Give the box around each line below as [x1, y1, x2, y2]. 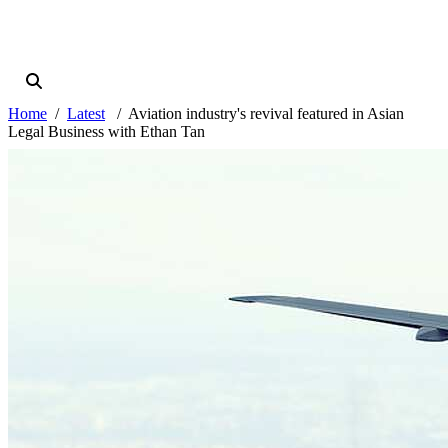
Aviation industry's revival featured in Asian [128, 105, 404, 123]
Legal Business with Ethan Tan [8, 123, 205, 141]
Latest [67, 105, 105, 123]
